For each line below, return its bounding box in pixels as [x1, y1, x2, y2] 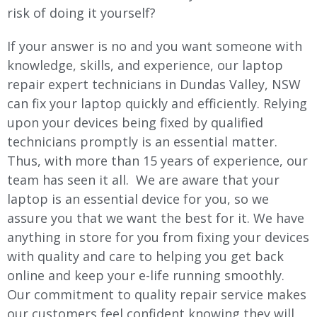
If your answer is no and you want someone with [7, 37, 302, 54]
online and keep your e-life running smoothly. [7, 266, 288, 284]
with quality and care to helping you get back [7, 247, 284, 265]
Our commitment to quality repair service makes [7, 285, 306, 303]
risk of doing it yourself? [7, 4, 156, 21]
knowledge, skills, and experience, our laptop [7, 56, 283, 74]
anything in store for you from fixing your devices [7, 228, 309, 246]
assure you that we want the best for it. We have [7, 209, 304, 226]
